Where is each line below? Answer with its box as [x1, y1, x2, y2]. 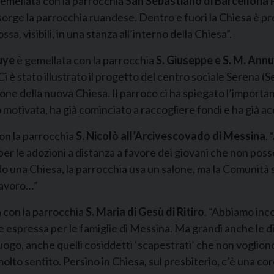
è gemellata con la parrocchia [15, 53, 156, 67]
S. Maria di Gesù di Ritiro [86, 205, 204, 218]
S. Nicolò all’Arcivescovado [76, 129, 210, 143]
